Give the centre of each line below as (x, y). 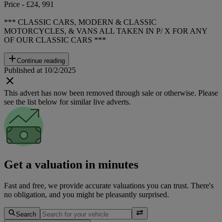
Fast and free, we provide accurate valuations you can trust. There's (109, 185)
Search (26, 214)
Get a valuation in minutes (71, 164)
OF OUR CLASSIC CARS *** (55, 40)
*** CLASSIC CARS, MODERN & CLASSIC (80, 22)
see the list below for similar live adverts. (67, 102)
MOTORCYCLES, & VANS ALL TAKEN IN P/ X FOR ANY (106, 31)
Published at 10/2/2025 (40, 70)
